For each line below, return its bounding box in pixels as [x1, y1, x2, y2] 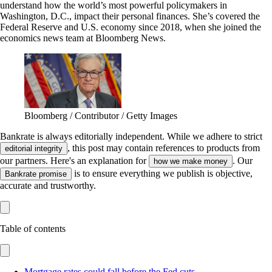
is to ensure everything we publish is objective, [72, 168, 253, 179]
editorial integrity [5, 144, 63, 154]
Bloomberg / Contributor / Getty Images [24, 110, 177, 121]
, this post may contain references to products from [67, 143, 260, 154]
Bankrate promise [5, 169, 67, 179]
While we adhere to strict [167, 131, 262, 142]
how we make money [154, 157, 228, 166]
